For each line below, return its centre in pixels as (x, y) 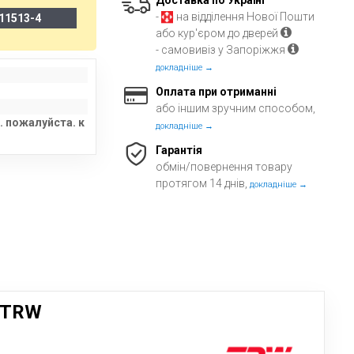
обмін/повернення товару (224, 167)
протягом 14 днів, (203, 183)
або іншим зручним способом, (236, 108)
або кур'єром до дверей (218, 33)
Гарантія (179, 150)
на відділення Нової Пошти (245, 17)
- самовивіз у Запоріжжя (222, 50)
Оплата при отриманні (217, 92)
